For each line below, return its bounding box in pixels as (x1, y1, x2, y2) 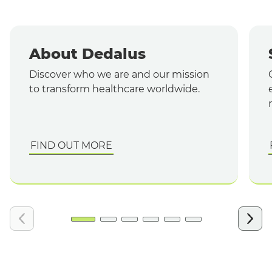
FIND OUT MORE (30, 140, 112, 151)
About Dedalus (29, 45, 146, 63)
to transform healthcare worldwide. (29, 83, 200, 95)
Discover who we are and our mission (29, 69, 209, 80)
